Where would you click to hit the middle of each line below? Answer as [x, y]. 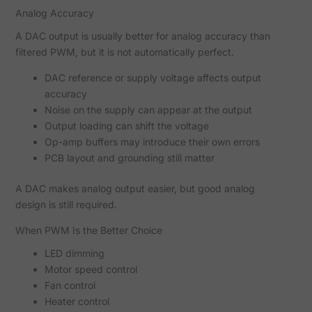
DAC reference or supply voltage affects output [153, 78]
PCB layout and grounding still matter [129, 158]
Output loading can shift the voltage [126, 126]
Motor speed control [91, 269]
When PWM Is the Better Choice [88, 231]
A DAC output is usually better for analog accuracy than [142, 36]
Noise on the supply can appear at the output [148, 110]
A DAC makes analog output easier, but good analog [135, 189]
